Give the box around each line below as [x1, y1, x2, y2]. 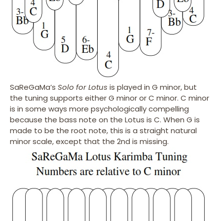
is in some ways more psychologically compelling [10, 104, 189, 114]
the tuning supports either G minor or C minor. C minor [10, 93, 209, 104]
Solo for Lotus [58, 82, 108, 93]
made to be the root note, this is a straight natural [10, 125, 197, 136]
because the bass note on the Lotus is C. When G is [10, 114, 200, 125]
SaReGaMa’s [10, 82, 58, 93]
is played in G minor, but [108, 82, 197, 93]
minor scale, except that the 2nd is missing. [10, 136, 169, 147]
